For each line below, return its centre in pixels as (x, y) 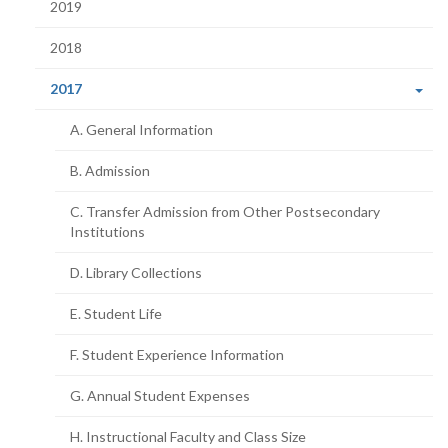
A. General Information (141, 129)
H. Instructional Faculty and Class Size (188, 436)
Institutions (107, 231)
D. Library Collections (136, 272)
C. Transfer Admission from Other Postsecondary (225, 211)
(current (108, 87)
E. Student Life (116, 313)
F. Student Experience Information (177, 354)
